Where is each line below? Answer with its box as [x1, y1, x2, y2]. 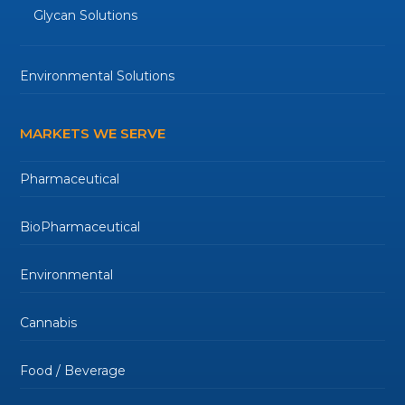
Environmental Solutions [20, 67, 175, 84]
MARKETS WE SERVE [20, 124, 166, 142]
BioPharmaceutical [20, 218, 141, 235]
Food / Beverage [20, 362, 127, 379]
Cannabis [20, 314, 78, 331]
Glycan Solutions [33, 6, 138, 24]
